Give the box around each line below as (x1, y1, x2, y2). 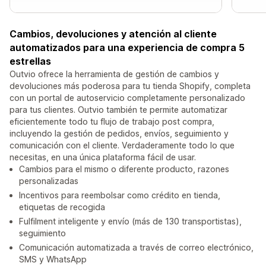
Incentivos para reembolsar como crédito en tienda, (19, 190, 220, 201)
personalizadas (19, 176, 78, 186)
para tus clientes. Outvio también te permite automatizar (9, 104, 227, 115)
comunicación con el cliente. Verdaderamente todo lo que (9, 140, 235, 151)
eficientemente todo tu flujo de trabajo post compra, (9, 116, 214, 127)
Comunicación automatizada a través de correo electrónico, (19, 242, 254, 253)
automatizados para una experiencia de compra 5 (9, 42, 245, 54)
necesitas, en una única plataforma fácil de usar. (9, 152, 196, 163)
